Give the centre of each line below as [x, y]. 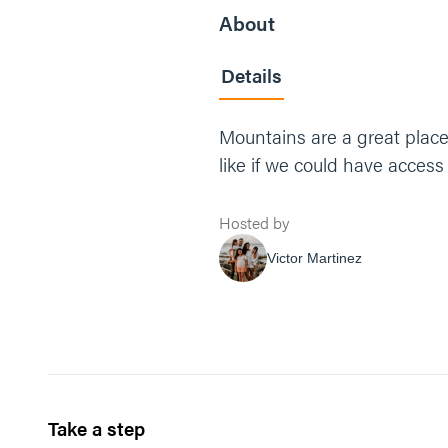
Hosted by [254, 222]
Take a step [96, 428]
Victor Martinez [314, 257]
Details [251, 75]
